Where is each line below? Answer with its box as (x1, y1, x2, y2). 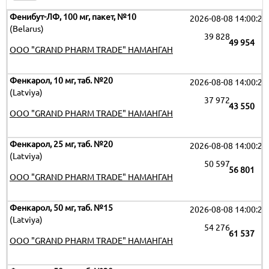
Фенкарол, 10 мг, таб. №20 (10, 76, 113, 85)
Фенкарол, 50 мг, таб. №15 (10, 203, 113, 213)
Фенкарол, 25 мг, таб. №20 (10, 139, 113, 149)
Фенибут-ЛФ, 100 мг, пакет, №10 (10, 12, 136, 22)
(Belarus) (10, 24, 44, 34)
